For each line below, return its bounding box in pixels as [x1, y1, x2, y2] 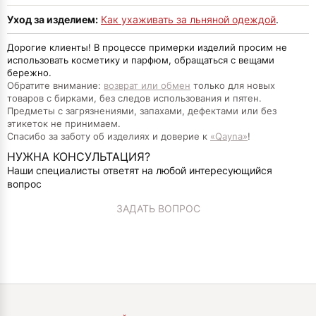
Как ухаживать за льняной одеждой [101, 13, 276, 25]
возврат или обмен [104, 79, 190, 91]
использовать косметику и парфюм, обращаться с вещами [7, 54, 274, 66]
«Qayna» [210, 130, 248, 142]
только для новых [190, 79, 275, 91]
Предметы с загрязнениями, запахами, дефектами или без [7, 104, 276, 116]
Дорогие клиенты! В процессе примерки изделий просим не [7, 41, 287, 53]
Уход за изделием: [7, 13, 98, 25]
